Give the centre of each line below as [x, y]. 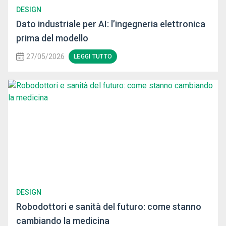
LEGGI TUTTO [93, 57]
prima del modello [52, 38]
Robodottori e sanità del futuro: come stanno [109, 207]
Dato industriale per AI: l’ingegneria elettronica [111, 24]
